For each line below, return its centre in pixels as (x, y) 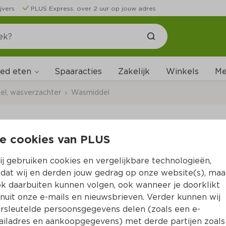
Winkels (182, 71)
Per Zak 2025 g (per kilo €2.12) (117, 163)
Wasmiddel (90, 92)
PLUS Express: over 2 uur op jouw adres (93, 8)
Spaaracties (78, 71)
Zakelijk (134, 71)
